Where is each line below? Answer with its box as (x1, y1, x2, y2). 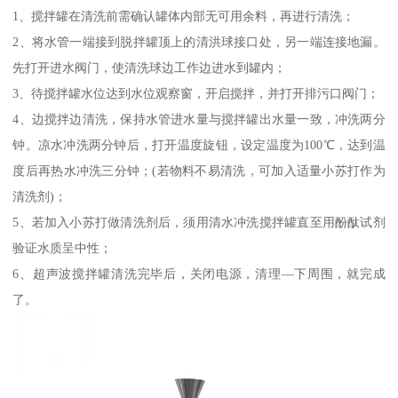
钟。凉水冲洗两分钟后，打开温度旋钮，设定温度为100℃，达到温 (12, 138, 386, 153)
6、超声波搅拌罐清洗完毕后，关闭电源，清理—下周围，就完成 (12, 267, 386, 282)
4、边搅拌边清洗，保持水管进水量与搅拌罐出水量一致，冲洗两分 (12, 112, 386, 127)
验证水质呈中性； (12, 241, 113, 256)
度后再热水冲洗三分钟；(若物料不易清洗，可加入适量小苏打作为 (12, 163, 386, 179)
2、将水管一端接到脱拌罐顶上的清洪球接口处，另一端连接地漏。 (12, 35, 386, 50)
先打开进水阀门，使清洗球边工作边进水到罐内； (12, 60, 287, 76)
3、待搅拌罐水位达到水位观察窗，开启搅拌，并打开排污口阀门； (12, 86, 380, 101)
